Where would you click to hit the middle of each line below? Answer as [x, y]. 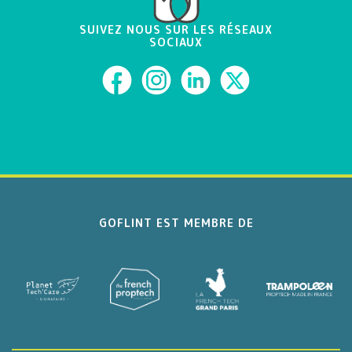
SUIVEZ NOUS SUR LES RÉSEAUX [176, 30]
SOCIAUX [176, 42]
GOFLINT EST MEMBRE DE [176, 223]
